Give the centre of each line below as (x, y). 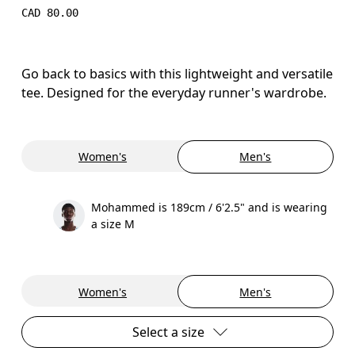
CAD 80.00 (50, 12)
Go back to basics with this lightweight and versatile (177, 73)
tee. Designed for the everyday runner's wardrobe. (174, 92)
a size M (113, 223)
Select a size (168, 332)
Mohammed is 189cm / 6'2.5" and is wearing (210, 207)
